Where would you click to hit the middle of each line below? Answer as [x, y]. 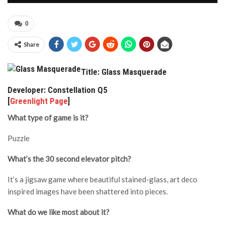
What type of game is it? [48, 118]
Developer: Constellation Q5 [58, 90]
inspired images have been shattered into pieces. [88, 191]
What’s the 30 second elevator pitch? [69, 159]
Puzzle [19, 138]
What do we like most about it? [59, 212]
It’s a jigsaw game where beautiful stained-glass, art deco [102, 179]
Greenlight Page [39, 101]
